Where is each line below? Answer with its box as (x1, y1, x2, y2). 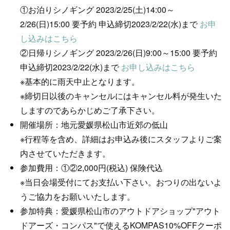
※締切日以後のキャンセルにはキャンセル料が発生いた (20, 90, 222, 102)
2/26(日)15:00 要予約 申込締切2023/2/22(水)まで (20, 18, 200, 30)
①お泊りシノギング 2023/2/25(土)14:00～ (20, 4, 175, 15)
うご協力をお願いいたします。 (20, 190, 135, 202)
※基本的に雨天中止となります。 (20, 75, 140, 87)
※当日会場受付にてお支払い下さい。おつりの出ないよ (20, 176, 222, 188)
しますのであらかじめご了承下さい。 (20, 104, 160, 116)
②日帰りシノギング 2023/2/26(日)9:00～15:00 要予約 (20, 47, 217, 59)
